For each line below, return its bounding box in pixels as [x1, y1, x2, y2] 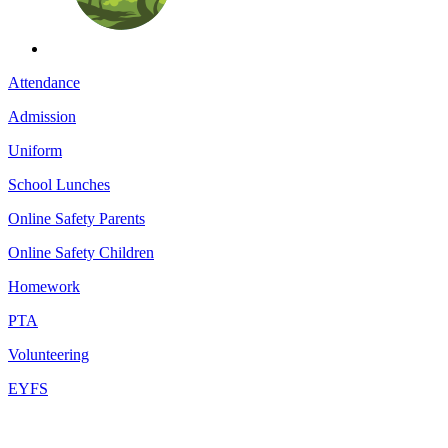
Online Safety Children [8, 243, 154, 261]
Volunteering [8, 345, 89, 363]
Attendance [8, 73, 80, 91]
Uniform [8, 141, 62, 159]
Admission [8, 107, 76, 125]
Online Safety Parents [8, 209, 145, 227]
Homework [8, 277, 80, 295]
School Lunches [8, 175, 110, 193]
